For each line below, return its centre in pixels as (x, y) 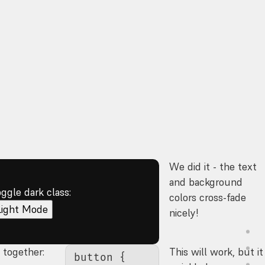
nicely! (184, 213)
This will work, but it (216, 252)
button (94, 257)
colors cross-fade (208, 197)
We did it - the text (213, 167)
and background (206, 182)
